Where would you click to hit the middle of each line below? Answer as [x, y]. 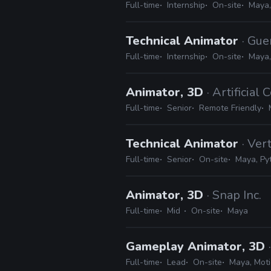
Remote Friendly [230, 108]
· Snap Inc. [234, 195]
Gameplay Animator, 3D [197, 247]
